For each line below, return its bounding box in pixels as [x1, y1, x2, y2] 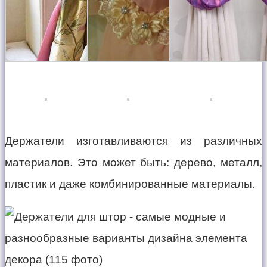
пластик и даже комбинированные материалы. [5, 178, 255, 191]
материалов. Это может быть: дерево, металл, [5, 156, 262, 169]
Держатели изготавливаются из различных [5, 135, 262, 148]
